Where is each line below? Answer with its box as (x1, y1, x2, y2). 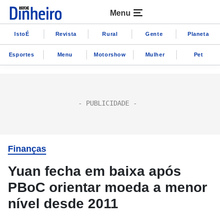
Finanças (8, 144, 46, 154)
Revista (55, 30, 77, 37)
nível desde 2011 (8, 196, 118, 211)
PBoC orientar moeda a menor (8, 180, 207, 195)
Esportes (8, 51, 34, 57)
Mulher (145, 51, 165, 57)
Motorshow (94, 51, 126, 57)
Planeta (187, 30, 209, 37)
